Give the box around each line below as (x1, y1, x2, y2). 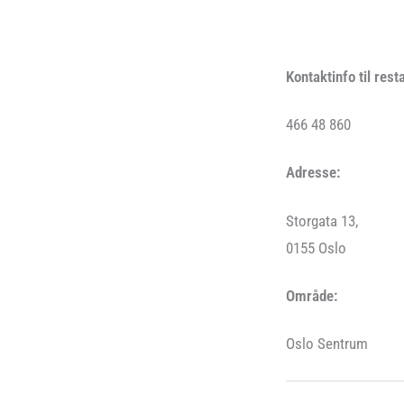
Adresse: (286, 163, 340, 182)
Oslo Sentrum (286, 335, 368, 353)
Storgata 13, (286, 211, 358, 230)
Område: (286, 286, 337, 305)
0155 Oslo (286, 238, 346, 257)
